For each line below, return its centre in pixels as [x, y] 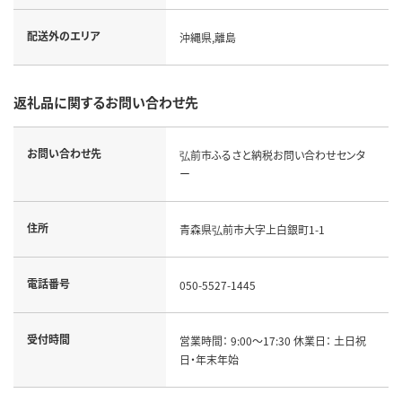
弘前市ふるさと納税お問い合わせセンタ [272, 154]
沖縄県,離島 [207, 37]
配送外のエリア [63, 35]
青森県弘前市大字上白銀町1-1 [252, 229]
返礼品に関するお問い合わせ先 [106, 101]
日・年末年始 [209, 359]
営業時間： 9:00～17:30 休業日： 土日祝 [272, 340]
